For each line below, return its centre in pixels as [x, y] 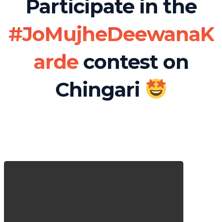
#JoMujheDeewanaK [111, 34]
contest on [133, 62]
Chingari [100, 90]
